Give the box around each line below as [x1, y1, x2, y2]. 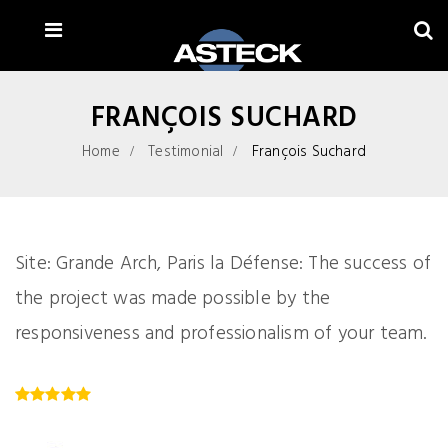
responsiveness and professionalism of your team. [15, 319, 427, 350]
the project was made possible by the [15, 284, 331, 315]
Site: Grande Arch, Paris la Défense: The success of [15, 249, 432, 280]
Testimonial [148, 140, 224, 165]
